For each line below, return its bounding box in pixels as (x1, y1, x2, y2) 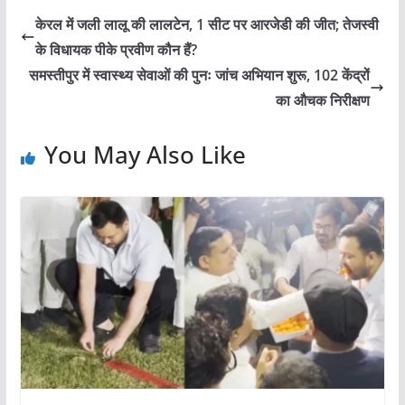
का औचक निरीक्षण (276, 90, 371, 111)
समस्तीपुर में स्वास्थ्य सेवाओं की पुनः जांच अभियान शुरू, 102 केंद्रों (29, 65, 371, 86)
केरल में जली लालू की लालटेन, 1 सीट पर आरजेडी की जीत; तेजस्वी (34, 14, 379, 35)
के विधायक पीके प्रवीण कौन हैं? (34, 40, 197, 61)
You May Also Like (43, 138, 246, 172)
